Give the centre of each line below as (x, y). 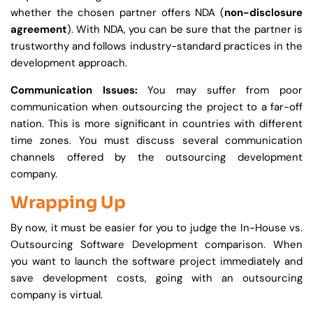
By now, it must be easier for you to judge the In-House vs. (156, 228)
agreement (39, 30)
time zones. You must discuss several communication (156, 141)
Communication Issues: (79, 90)
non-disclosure (263, 13)
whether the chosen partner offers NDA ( (117, 13)
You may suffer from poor (225, 90)
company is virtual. (57, 295)
